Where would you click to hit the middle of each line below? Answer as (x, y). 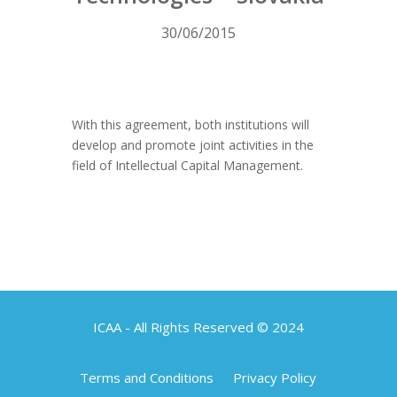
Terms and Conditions (147, 377)
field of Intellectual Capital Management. (187, 165)
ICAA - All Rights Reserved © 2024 (198, 327)
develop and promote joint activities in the (192, 144)
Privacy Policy (275, 377)
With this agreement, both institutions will (190, 124)
